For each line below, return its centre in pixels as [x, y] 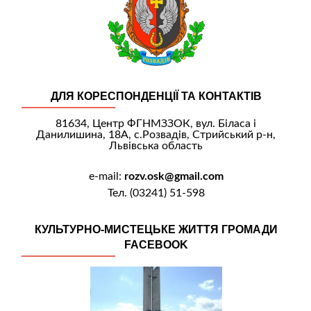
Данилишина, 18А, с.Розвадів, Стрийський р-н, [156, 134]
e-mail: [106, 176]
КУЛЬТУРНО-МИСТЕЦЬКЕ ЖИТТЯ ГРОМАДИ [156, 229]
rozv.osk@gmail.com [174, 176]
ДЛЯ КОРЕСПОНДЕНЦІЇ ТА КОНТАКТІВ [156, 96]
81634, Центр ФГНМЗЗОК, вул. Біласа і [156, 123]
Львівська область [156, 145]
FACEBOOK [156, 244]
